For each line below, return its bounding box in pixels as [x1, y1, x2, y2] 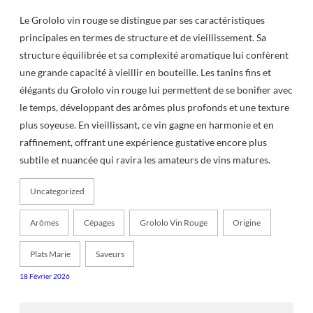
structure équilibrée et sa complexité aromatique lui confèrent [20, 48, 289, 61]
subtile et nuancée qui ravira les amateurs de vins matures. [20, 153, 270, 166]
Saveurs [95, 249, 124, 260]
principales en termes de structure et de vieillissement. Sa [20, 31, 266, 43]
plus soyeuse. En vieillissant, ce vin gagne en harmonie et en [20, 118, 274, 131]
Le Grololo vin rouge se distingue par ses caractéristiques [20, 13, 265, 26]
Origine [233, 217, 261, 228]
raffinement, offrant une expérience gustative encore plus [20, 136, 267, 148]
